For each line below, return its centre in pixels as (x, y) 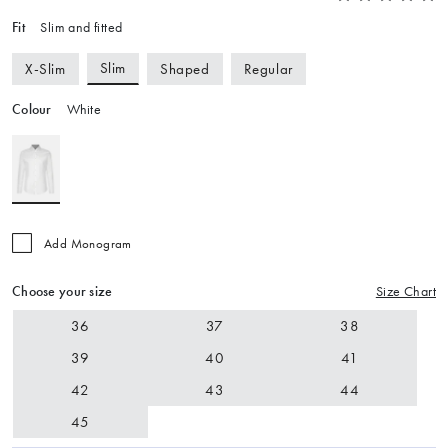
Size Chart (405, 292)
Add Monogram (88, 244)
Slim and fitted (79, 28)
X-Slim (45, 68)
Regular (268, 68)
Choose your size (62, 292)
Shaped (185, 68)
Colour (32, 110)
